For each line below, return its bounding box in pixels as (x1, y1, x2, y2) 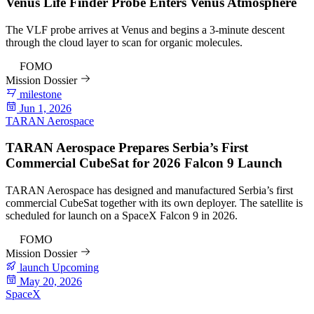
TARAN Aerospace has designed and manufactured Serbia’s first (6, 184, 293, 197)
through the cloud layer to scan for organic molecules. (6, 36, 243, 48)
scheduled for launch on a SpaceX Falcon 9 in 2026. (6, 210, 238, 222)
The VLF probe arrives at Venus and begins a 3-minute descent (6, 23, 285, 36)
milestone (17, 88, 62, 100)
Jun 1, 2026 (17, 102, 71, 114)
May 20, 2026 (17, 275, 82, 288)
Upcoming (52, 261, 99, 274)
